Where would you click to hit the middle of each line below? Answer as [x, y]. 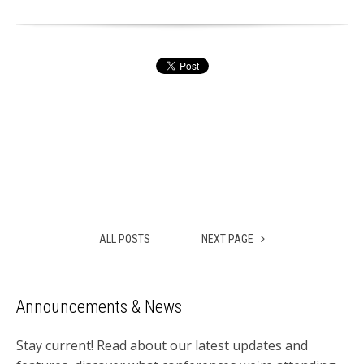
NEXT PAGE [229, 239]
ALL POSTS [125, 239]
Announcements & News [99, 307]
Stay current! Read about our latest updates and [162, 346]
